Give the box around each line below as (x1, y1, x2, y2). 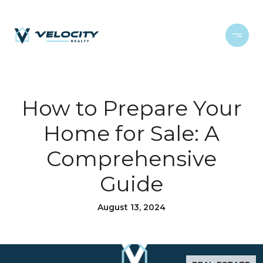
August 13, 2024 (97, 202, 166, 213)
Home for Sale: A (43, 120, 220, 146)
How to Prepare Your (21, 95, 242, 121)
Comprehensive (46, 146, 217, 171)
